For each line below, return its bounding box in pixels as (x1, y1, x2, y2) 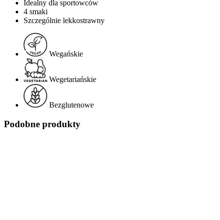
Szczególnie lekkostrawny (24, 16, 105, 25)
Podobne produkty (4, 118, 81, 129)
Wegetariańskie (49, 75, 96, 84)
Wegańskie (49, 50, 83, 58)
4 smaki (24, 7, 48, 16)
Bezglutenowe (49, 101, 94, 110)
